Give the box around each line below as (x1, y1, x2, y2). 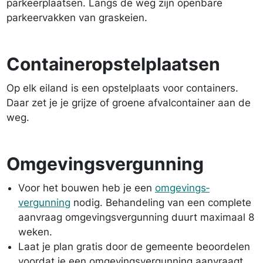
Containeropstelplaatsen (6, 53, 220, 75)
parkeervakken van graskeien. (6, 12, 147, 23)
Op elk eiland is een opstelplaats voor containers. (6, 82, 238, 94)
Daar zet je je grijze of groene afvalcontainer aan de (6, 97, 251, 109)
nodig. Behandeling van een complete (70, 197, 251, 208)
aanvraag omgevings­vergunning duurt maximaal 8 (18, 211, 254, 223)
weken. (18, 226, 52, 238)
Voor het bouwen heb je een (18, 182, 155, 194)
